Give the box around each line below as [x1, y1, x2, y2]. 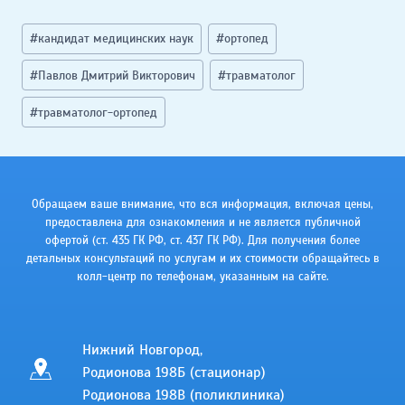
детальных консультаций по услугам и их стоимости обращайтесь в [25, 250, 380, 266]
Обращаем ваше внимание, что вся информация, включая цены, [32, 196, 373, 212]
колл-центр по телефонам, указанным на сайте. [76, 268, 329, 284]
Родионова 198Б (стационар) [82, 363, 266, 381]
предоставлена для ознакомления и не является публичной [44, 214, 361, 230]
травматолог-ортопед [38, 104, 158, 120]
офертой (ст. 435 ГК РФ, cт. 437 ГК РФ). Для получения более [45, 232, 360, 248]
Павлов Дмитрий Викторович [38, 67, 196, 83]
